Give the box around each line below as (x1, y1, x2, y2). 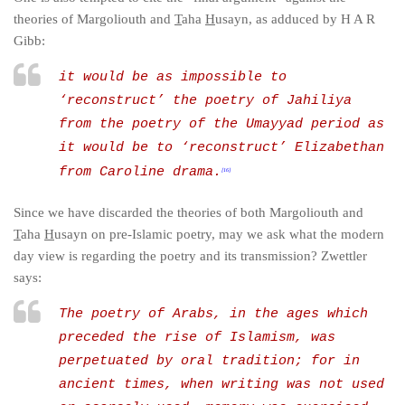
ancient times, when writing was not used (59, 377, 384, 392)
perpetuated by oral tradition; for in (59, 353, 360, 369)
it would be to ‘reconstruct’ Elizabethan (59, 140, 384, 155)
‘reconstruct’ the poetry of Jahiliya (59, 93, 352, 108)
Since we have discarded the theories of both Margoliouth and (14, 205, 363, 220)
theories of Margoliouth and (14, 12, 174, 26)
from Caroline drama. (59, 165, 221, 180)
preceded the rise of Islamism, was (59, 330, 335, 345)
